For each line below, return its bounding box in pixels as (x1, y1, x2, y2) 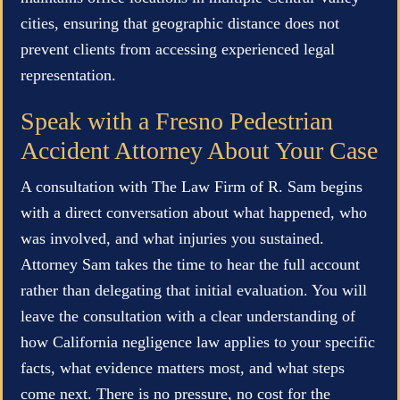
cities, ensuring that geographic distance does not (21, 13, 339, 32)
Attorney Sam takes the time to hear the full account (21, 254, 360, 273)
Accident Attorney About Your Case (21, 136, 378, 164)
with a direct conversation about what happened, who (21, 203, 367, 221)
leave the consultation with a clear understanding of (21, 306, 355, 325)
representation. (21, 65, 116, 84)
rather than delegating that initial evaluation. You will (21, 280, 367, 299)
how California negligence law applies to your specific (21, 332, 375, 351)
